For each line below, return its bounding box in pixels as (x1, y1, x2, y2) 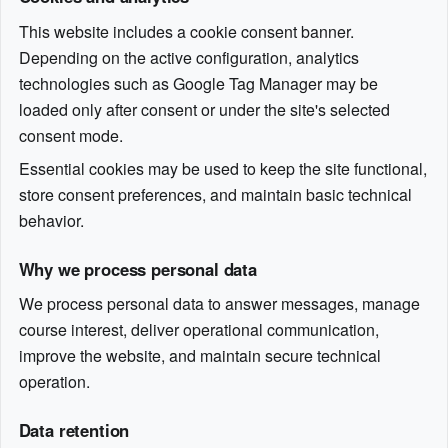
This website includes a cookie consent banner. (18, 19, 354, 43)
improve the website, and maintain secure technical (18, 343, 381, 367)
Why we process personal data (18, 256, 257, 281)
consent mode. (18, 123, 123, 147)
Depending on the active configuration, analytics (18, 45, 359, 69)
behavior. (18, 208, 84, 232)
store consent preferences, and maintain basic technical (18, 182, 412, 206)
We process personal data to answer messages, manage (18, 291, 420, 315)
